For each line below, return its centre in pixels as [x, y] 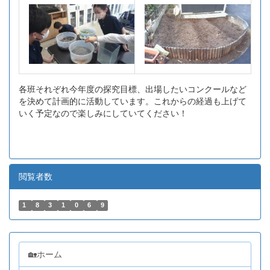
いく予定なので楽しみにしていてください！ [103, 114]
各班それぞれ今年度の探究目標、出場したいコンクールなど [133, 89]
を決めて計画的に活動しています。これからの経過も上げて [133, 102]
